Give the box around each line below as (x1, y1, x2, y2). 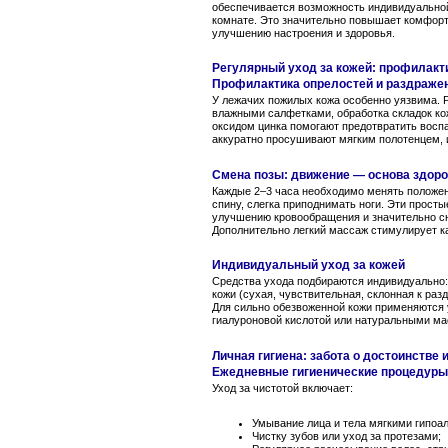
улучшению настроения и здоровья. (212, 27, 395, 40)
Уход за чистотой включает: (212, 381, 353, 394)
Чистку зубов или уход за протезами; (252, 430, 441, 443)
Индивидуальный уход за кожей (212, 258, 405, 273)
